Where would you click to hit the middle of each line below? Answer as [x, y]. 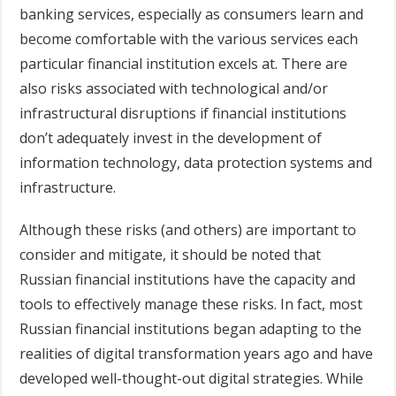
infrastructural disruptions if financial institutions [183, 113]
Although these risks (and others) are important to [188, 229]
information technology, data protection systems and [196, 162]
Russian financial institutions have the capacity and [188, 279]
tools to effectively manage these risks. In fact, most [191, 304]
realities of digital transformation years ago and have [197, 353]
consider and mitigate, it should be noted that [171, 254]
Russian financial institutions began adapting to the [191, 328]
